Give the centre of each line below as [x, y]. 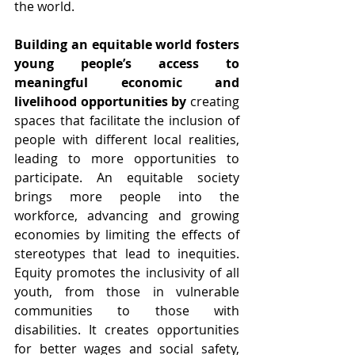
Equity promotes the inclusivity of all [127, 272]
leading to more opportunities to [127, 158]
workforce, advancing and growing [127, 215]
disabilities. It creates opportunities [127, 329]
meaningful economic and [127, 82]
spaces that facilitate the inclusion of [127, 120]
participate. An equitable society [127, 177]
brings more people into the [127, 196]
